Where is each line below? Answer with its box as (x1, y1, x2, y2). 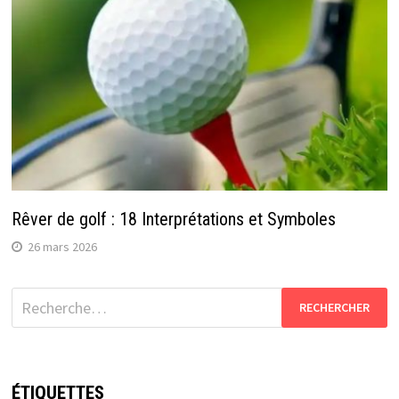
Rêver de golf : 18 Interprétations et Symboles (11, 208, 336, 230)
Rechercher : (10, 288, 93, 309)
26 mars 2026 (27, 238, 97, 255)
